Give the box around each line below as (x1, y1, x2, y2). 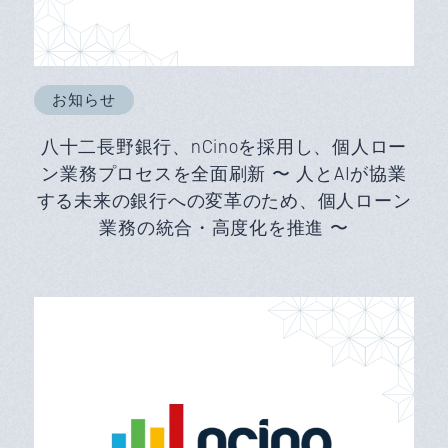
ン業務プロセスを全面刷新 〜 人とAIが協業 (41, 162, 407, 186)
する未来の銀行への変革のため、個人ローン (36, 189, 412, 213)
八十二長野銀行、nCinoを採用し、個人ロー (40, 135, 408, 159)
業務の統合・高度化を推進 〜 (99, 216, 349, 240)
